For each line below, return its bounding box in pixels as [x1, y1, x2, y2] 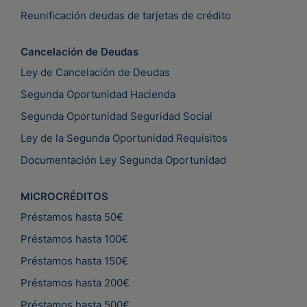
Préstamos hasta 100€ [21, 232, 128, 246]
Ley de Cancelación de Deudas [21, 66, 170, 79]
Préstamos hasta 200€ [21, 276, 130, 290]
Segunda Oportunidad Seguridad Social [21, 110, 212, 123]
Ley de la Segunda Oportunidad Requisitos [21, 132, 228, 145]
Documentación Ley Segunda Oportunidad [21, 153, 226, 167]
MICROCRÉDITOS [21, 190, 108, 204]
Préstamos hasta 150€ [21, 254, 128, 268]
